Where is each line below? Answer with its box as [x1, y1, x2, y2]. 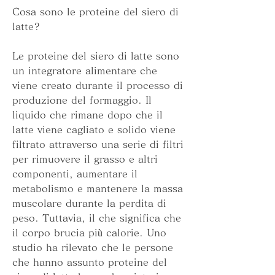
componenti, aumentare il [12, 169, 137, 179]
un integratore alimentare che [12, 66, 157, 76]
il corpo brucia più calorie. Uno [12, 228, 166, 238]
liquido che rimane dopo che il [12, 110, 163, 120]
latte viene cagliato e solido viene [12, 125, 176, 135]
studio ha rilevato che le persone [12, 242, 173, 253]
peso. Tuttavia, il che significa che [12, 213, 181, 223]
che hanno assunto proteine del [12, 257, 167, 268]
